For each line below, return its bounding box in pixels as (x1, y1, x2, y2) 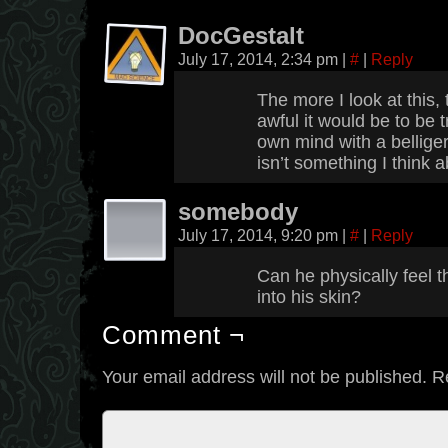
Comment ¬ (102, 321, 245, 349)
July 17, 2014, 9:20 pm (178, 226, 342, 244)
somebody (178, 199, 298, 225)
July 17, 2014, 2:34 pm (178, 50, 342, 68)
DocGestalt (178, 23, 304, 49)
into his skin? (257, 287, 361, 307)
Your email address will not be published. (102, 367, 427, 387)
